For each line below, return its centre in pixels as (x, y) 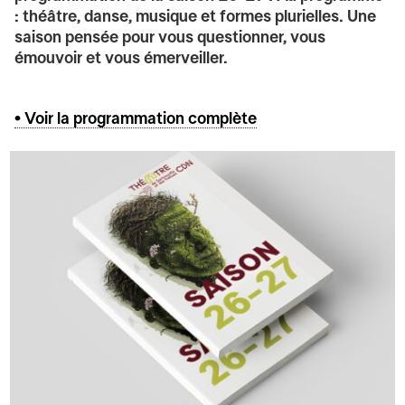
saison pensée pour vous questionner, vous (170, 38)
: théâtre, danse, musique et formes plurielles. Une (196, 17)
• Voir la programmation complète (136, 119)
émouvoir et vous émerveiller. (122, 59)
